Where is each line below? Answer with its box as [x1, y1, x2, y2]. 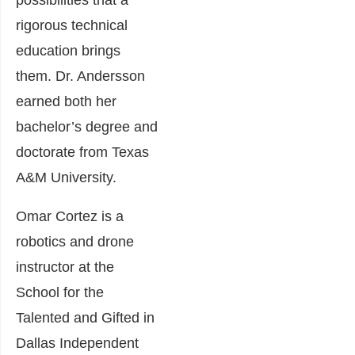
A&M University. [16, 170, 116, 185]
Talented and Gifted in [16, 310, 155, 326]
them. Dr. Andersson [16, 68, 145, 84]
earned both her [16, 94, 116, 109]
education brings [16, 43, 120, 59]
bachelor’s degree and [16, 119, 158, 135]
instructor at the [16, 259, 114, 275]
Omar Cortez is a [16, 208, 124, 224]
